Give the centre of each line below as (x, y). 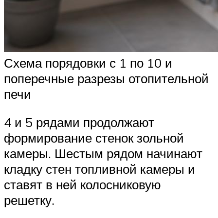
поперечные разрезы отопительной (106, 78)
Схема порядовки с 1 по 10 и (88, 63)
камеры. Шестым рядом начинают (103, 153)
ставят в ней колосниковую (82, 184)
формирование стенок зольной (94, 137)
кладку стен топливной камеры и (100, 169)
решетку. (29, 200)
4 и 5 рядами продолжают (79, 122)
